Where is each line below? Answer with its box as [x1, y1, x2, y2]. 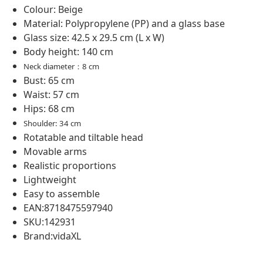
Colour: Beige [23, 3, 83, 16]
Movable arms [23, 145, 87, 159]
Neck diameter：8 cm [23, 61, 99, 72]
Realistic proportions [23, 159, 116, 173]
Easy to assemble [23, 187, 100, 201]
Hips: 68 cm [23, 102, 75, 116]
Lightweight [23, 173, 76, 187]
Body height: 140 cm [23, 45, 113, 59]
